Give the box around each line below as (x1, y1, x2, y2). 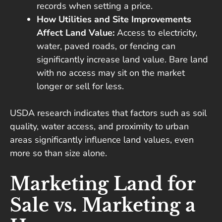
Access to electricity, (114, 27, 197, 39)
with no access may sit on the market (37, 67, 185, 79)
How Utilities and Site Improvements (37, 13, 191, 26)
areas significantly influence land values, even (10, 134, 194, 146)
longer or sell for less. (37, 80, 124, 93)
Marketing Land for (10, 173, 195, 196)
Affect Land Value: (37, 27, 114, 39)
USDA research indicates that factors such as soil (10, 107, 207, 119)
